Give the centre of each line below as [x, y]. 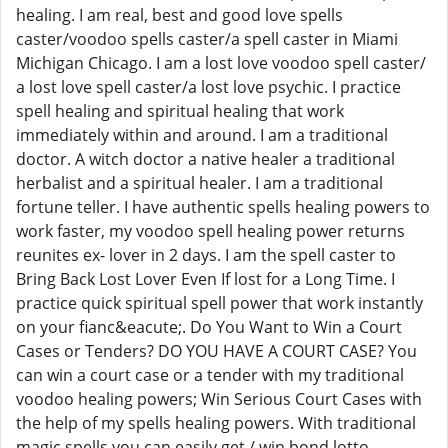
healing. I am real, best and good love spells [179, 15]
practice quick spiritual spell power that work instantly [219, 303]
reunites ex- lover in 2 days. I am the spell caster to [206, 255]
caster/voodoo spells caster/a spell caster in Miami [207, 39]
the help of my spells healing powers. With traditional [216, 423]
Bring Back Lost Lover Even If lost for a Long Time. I [205, 279]
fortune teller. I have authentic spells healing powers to [223, 207]
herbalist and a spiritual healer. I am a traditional [199, 183]
